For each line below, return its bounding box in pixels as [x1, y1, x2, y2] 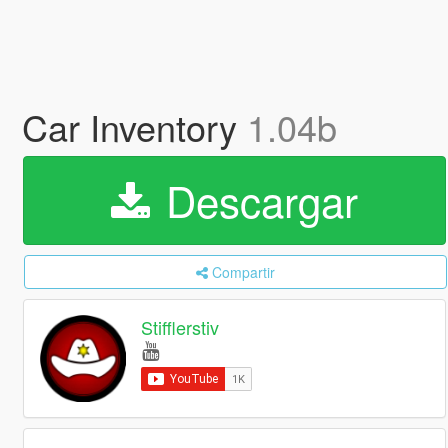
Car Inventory [21, 101, 247, 152]
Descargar [153, 170, 358, 230]
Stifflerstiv [141, 314, 220, 341]
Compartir [211, 262, 275, 282]
